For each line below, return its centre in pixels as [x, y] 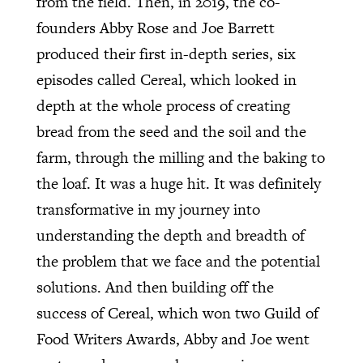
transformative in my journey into [148, 209]
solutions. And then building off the [155, 287]
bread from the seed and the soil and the [171, 131]
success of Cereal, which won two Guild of [177, 313]
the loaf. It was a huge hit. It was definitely [178, 183]
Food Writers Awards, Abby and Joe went [173, 339]
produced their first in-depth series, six [166, 53]
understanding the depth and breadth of [170, 235]
